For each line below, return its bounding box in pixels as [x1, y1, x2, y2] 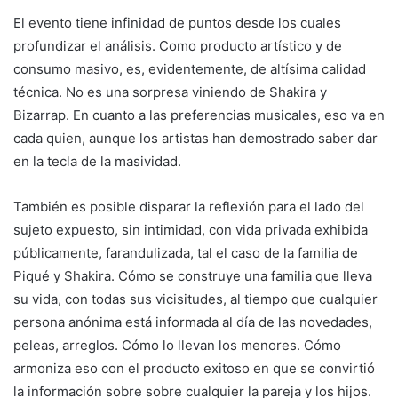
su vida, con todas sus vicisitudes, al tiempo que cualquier [13, 290, 378, 307]
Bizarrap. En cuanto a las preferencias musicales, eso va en [13, 106, 385, 123]
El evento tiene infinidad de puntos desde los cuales [13, 13, 341, 31]
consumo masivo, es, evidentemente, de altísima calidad [13, 60, 366, 77]
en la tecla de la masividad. [13, 152, 181, 170]
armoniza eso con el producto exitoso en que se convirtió [13, 359, 375, 377]
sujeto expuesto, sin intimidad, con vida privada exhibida [13, 220, 368, 238]
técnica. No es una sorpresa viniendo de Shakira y [13, 83, 327, 100]
